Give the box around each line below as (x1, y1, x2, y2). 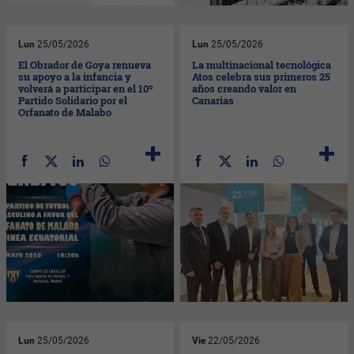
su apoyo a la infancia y (18, 69, 132, 84)
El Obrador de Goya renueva (18, 57, 152, 72)
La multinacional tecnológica (192, 57, 332, 72)
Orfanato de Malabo (18, 104, 112, 119)
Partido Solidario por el (18, 92, 128, 107)
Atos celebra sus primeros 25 (192, 69, 331, 84)
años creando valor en (192, 81, 297, 96)
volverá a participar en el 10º (18, 81, 154, 96)
